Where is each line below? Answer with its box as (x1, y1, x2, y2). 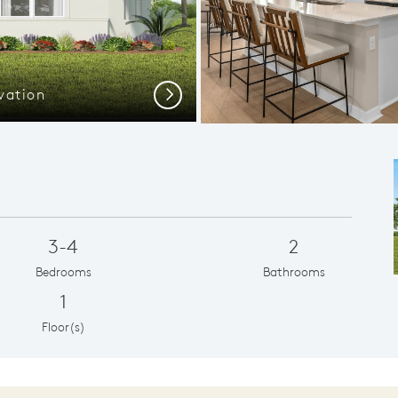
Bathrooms (262, 263, 325, 280)
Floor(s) (41, 318, 85, 335)
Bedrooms (35, 263, 92, 280)
